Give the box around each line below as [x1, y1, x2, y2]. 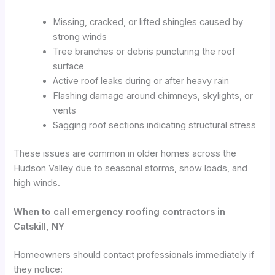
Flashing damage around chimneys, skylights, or [53, 90, 254, 101]
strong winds [53, 31, 107, 42]
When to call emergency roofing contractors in [14, 206, 226, 218]
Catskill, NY [14, 221, 65, 233]
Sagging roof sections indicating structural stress [53, 119, 257, 131]
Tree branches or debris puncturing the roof [53, 45, 236, 57]
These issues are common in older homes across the [14, 147, 237, 159]
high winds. [14, 177, 61, 188]
